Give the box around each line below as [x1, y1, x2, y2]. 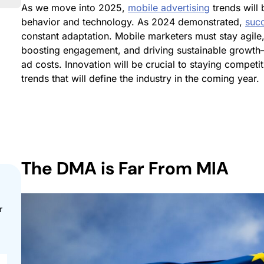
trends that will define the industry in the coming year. [21, 72, 259, 85]
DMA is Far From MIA [57, 157, 229, 180]
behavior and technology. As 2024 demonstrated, [21, 16, 245, 28]
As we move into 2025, [21, 2, 128, 14]
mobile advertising [128, 2, 210, 14]
